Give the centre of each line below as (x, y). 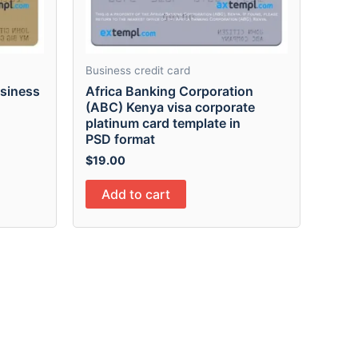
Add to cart (136, 195)
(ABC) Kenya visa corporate (170, 107)
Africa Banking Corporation (169, 91)
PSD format (120, 139)
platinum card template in (163, 123)
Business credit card (138, 71)
